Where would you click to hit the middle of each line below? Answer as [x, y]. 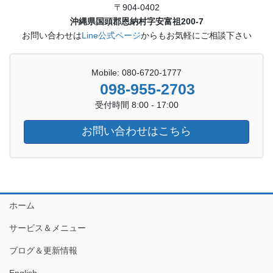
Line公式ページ [111, 35]
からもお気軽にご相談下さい [196, 35]
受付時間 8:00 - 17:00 [136, 105]
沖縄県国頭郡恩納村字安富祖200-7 [136, 21]
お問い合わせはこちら [136, 131]
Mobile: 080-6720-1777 [136, 72]
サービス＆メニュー [48, 228]
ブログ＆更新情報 [43, 250]
